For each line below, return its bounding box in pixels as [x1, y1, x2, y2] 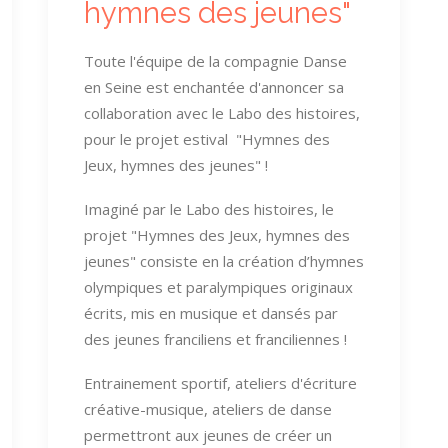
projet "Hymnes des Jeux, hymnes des [84, 224, 350, 245]
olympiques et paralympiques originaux [84, 276, 353, 297]
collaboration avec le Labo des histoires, [84, 102, 360, 123]
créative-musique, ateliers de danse [84, 398, 332, 419]
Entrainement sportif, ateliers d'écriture [84, 372, 357, 393]
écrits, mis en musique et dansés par [84, 302, 338, 323]
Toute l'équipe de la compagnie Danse [84, 50, 347, 71]
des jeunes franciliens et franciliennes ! [84, 328, 347, 349]
